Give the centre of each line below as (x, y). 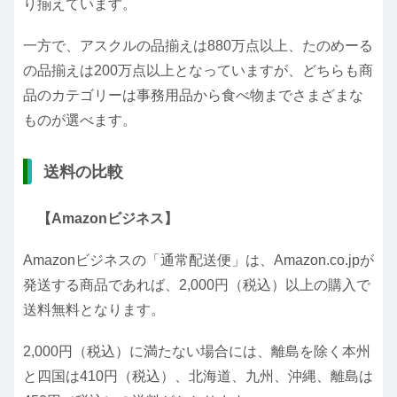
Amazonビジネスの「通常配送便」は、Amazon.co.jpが (198, 260)
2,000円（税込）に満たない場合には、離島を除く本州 (197, 351)
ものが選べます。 (80, 121)
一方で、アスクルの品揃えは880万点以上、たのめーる (198, 46)
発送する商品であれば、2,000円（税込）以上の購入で (197, 284)
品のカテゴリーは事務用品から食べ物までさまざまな (193, 96)
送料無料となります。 (94, 309)
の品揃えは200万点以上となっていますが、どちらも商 (198, 71)
